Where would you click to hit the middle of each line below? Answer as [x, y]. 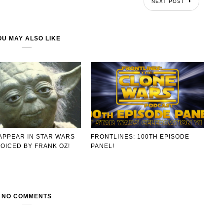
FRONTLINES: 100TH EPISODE [140, 136]
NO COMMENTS [27, 196]
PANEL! [103, 146]
